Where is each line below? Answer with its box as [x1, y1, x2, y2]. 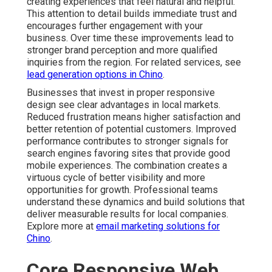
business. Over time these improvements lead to [27, 32, 234, 44]
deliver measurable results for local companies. [27, 208, 228, 220]
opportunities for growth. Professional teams [27, 184, 218, 196]
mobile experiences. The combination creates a [27, 160, 227, 172]
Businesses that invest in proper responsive [27, 87, 215, 99]
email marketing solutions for [96, 220, 220, 233]
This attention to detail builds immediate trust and [27, 8, 237, 20]
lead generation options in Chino [27, 69, 163, 81]
